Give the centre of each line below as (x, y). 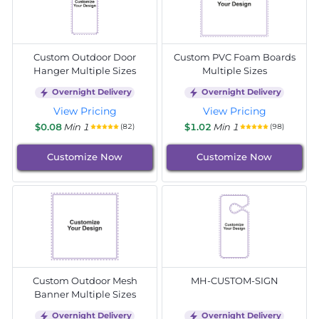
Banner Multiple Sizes (85, 294)
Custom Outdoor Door (85, 57)
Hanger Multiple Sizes (85, 70)
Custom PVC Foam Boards (234, 57)
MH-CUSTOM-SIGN (234, 280)
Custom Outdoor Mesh (85, 280)
